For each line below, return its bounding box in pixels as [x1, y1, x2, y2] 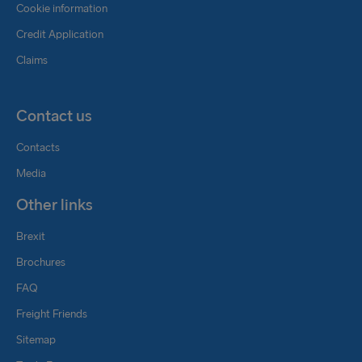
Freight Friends [16, 307, 87, 321]
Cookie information [16, 2, 107, 15]
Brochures [16, 255, 65, 269]
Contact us [16, 106, 92, 125]
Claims [16, 53, 48, 67]
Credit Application [16, 27, 103, 41]
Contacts [16, 141, 60, 154]
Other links [16, 195, 93, 214]
